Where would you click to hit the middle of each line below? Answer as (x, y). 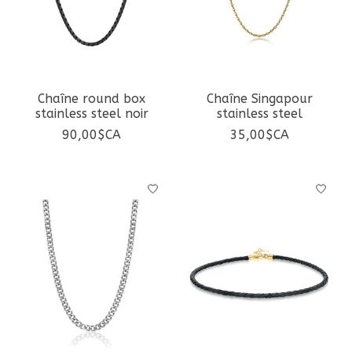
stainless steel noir (92, 114)
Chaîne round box (92, 99)
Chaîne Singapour (260, 99)
